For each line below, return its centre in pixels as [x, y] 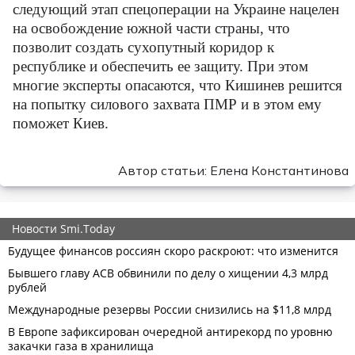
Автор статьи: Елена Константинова [233, 170]
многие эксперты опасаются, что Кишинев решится [177, 85]
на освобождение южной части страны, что [151, 28]
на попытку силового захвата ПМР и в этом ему [167, 104]
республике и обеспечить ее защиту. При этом [160, 66]
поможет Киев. [61, 123]
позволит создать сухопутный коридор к [143, 47]
